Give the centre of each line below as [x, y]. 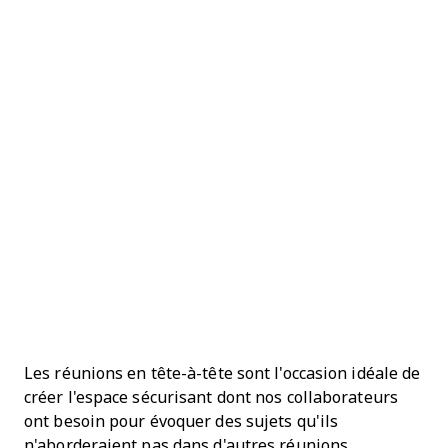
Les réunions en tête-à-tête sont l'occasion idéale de [222, 373]
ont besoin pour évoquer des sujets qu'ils [181, 421]
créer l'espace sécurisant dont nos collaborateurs [211, 397]
